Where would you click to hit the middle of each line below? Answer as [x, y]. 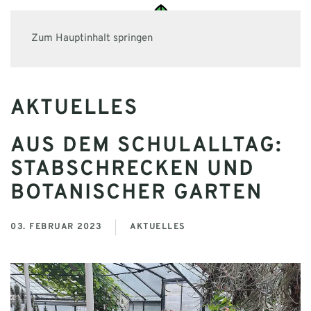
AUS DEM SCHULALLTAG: [146, 146]
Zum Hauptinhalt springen [92, 39]
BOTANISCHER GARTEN [136, 193]
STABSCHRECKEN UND [133, 170]
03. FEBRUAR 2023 [56, 227]
